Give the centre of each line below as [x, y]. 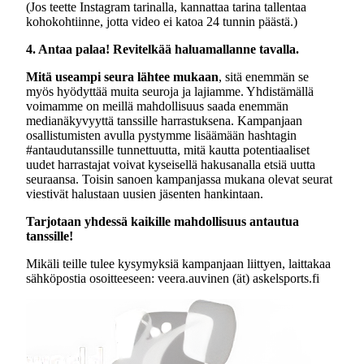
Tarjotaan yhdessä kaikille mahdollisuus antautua [162, 221]
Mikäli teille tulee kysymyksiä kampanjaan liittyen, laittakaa [178, 263]
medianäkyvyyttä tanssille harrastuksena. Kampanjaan [164, 120]
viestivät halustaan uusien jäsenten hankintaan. [145, 193]
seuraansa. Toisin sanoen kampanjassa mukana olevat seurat [179, 179]
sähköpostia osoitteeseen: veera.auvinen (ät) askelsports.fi [173, 278]
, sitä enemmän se [264, 76]
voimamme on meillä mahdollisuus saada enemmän [157, 106]
